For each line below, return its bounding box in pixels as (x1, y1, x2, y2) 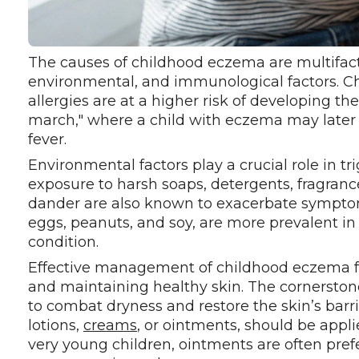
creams (83, 316, 137, 334)
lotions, (28, 316, 83, 334)
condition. (28, 232, 99, 251)
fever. (28, 130, 67, 148)
